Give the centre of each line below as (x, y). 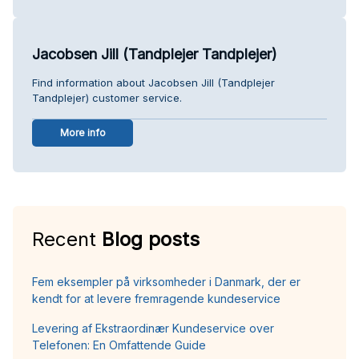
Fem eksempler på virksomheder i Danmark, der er (166, 281)
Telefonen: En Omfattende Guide (119, 345)
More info (83, 132)
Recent (67, 239)
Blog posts (151, 239)
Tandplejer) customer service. (107, 97)
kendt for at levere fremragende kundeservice (156, 298)
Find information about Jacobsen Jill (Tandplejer (153, 82)
